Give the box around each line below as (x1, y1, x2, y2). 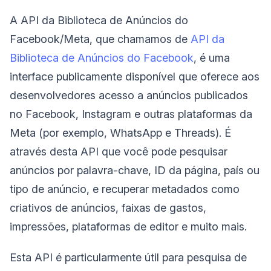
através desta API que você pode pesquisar (10, 145, 227, 158)
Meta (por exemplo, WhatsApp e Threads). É (10, 126, 231, 139)
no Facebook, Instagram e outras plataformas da (10, 107, 252, 120)
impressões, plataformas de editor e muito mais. (10, 220, 247, 233)
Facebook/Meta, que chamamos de (10, 32, 191, 45)
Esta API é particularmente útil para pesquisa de (10, 250, 247, 264)
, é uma (194, 51, 230, 64)
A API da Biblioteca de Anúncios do (10, 13, 188, 27)
